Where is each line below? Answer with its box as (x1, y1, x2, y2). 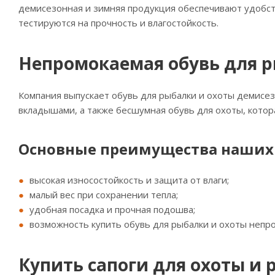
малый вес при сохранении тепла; (29, 188, 178, 201)
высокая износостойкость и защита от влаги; (29, 174, 229, 186)
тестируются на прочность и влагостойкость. (18, 17, 219, 29)
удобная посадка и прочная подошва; (29, 203, 195, 215)
